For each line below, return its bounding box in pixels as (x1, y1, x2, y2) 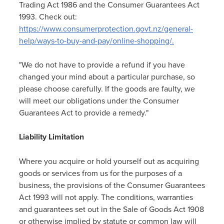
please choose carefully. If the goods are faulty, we (19, 83, 195, 94)
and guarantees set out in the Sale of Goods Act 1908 (19, 203, 204, 214)
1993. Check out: (19, 11, 77, 22)
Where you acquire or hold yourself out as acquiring (19, 155, 199, 166)
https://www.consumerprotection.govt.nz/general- (19, 23, 193, 34)
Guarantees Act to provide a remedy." (19, 107, 148, 118)
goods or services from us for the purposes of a (19, 167, 182, 178)
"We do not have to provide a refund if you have (19, 59, 185, 70)
